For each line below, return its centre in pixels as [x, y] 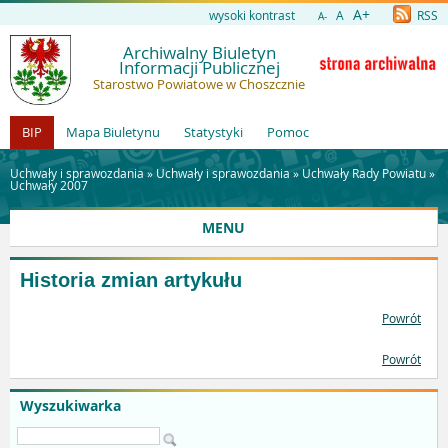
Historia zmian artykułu [131, 280]
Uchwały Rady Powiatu [364, 173]
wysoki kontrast [252, 15]
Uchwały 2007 [49, 185]
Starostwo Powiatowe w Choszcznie [199, 84]
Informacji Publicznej [199, 67]
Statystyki [213, 132]
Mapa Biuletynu [113, 132]
